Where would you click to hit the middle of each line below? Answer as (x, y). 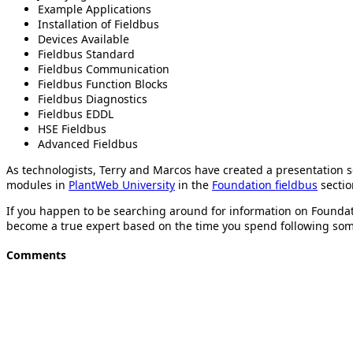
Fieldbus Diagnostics (93, 98)
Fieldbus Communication (104, 69)
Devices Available (84, 39)
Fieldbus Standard (86, 54)
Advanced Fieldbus (88, 143)
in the (193, 184)
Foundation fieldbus (265, 184)
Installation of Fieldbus (98, 24)
